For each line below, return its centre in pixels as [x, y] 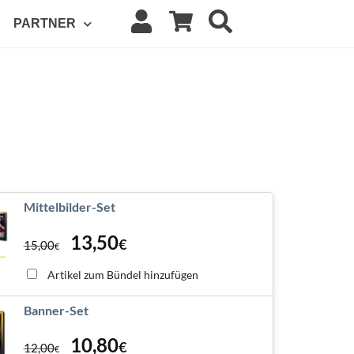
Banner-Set [56, 310]
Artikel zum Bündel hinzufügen [122, 274]
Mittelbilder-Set [69, 207]
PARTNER [45, 24]
